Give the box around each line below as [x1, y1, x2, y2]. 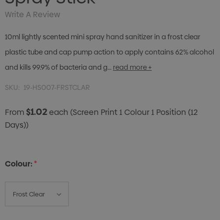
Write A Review [5, 9, 60, 21]
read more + [113, 62, 152, 73]
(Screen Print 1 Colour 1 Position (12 [70, 107, 198, 118]
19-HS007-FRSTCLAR [24, 82, 90, 93]
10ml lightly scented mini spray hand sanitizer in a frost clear [5, 32, 200, 42]
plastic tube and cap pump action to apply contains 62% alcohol [5, 47, 214, 57]
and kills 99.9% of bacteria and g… [5, 62, 111, 73]
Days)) [5, 119, 28, 131]
